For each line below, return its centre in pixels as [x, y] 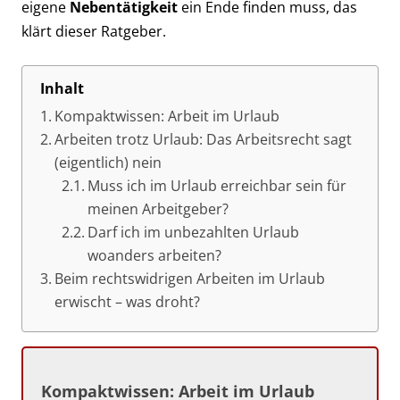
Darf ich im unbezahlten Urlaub [193, 232]
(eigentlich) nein [108, 162]
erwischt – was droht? [128, 302]
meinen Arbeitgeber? [158, 209]
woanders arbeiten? [154, 255]
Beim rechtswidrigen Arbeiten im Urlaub [190, 279]
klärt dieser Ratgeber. [94, 31]
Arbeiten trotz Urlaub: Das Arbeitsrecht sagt [204, 139]
